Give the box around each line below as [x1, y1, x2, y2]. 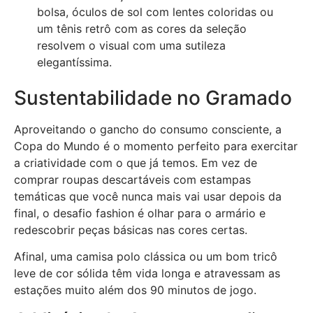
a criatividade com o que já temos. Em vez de [14, 155, 257, 170]
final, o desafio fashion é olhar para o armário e [14, 205, 265, 220]
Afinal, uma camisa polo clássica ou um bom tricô [14, 249, 277, 264]
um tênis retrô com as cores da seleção [36, 22, 247, 36]
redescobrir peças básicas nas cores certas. [14, 222, 247, 237]
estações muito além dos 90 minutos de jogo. [14, 283, 256, 298]
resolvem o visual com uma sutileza [36, 38, 226, 53]
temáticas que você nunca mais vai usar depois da [14, 189, 282, 203]
